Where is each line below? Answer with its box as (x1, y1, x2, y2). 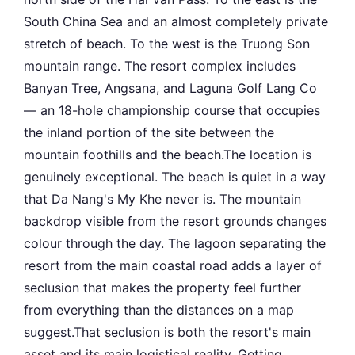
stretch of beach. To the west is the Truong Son (24, 36, 310, 52)
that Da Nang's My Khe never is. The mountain (24, 191, 301, 208)
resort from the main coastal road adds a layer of (24, 258, 322, 274)
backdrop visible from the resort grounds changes (24, 213, 326, 230)
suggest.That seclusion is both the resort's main (24, 324, 311, 341)
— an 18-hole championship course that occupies (24, 102, 320, 119)
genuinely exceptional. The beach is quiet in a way (24, 169, 326, 185)
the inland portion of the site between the (24, 124, 274, 141)
